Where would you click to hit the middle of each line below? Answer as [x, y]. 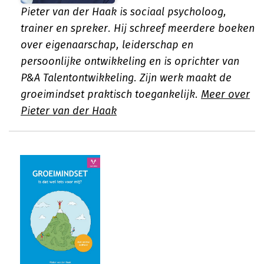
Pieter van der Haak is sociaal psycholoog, [123, 12]
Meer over [225, 94]
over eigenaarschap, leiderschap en [107, 45]
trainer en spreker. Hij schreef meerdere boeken [138, 28]
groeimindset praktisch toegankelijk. [111, 94]
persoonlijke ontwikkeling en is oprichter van [130, 61]
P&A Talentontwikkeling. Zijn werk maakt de [126, 78]
